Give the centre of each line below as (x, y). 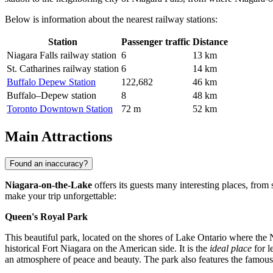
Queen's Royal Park (46, 216)
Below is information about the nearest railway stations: (111, 19)
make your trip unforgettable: (61, 196)
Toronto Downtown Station (60, 109)
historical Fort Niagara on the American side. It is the (107, 248)
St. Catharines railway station (63, 69)
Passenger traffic (156, 42)
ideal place (231, 248)
